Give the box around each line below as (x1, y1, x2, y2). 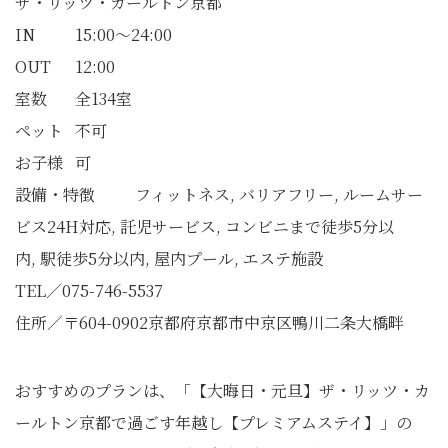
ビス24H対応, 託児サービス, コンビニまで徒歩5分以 (15, 215, 394, 239)
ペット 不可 (15, 119, 107, 143)
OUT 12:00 (15, 55, 115, 79)
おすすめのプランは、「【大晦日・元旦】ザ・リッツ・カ (15, 379, 430, 403)
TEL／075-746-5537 (15, 279, 163, 303)
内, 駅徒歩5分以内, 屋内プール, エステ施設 (15, 247, 323, 271)
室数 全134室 (15, 87, 132, 111)
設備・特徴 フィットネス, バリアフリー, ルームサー (15, 183, 423, 207)
